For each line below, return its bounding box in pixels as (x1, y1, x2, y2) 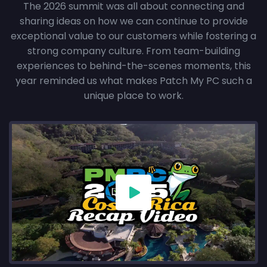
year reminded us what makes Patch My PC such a (15, 74, 252, 88)
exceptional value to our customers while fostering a (11, 29, 256, 44)
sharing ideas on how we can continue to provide (19, 14, 248, 29)
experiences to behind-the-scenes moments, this (16, 59, 251, 73)
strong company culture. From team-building (27, 44, 240, 58)
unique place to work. (83, 89, 184, 103)
